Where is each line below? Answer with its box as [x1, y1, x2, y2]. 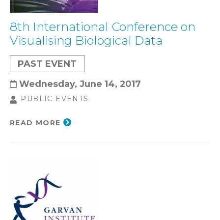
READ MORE [10, 118, 61, 127]
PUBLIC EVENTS [21, 94, 89, 104]
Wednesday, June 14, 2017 [19, 79, 141, 89]
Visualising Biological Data [10, 33, 163, 48]
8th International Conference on [10, 20, 195, 34]
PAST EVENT [18, 58, 77, 69]
